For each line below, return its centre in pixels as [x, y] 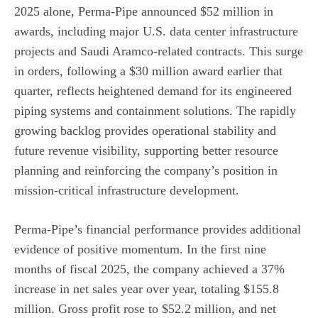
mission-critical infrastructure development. [127, 191]
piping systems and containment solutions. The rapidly [155, 111]
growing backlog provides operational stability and [145, 131]
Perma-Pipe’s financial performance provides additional [158, 230]
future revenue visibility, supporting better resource [146, 151]
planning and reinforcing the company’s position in [146, 171]
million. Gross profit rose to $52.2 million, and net [145, 309]
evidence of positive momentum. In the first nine [140, 250]
